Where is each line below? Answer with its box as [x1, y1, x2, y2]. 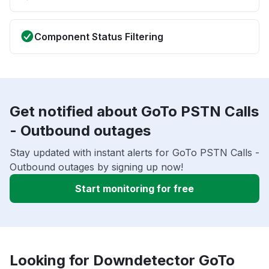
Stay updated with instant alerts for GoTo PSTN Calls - [10, 147, 259, 159]
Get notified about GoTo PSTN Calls [10, 103, 259, 121]
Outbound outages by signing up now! [10, 161, 183, 174]
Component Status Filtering [34, 31, 163, 43]
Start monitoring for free [75, 183, 194, 195]
